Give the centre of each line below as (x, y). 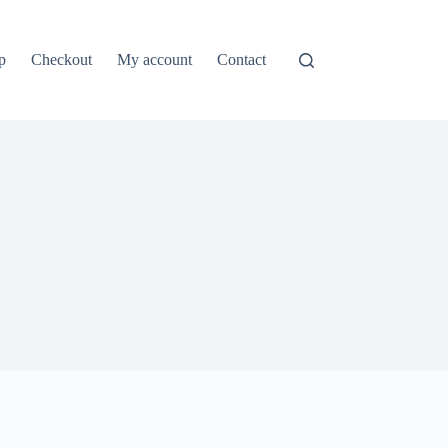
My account (155, 59)
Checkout (62, 59)
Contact (242, 59)
